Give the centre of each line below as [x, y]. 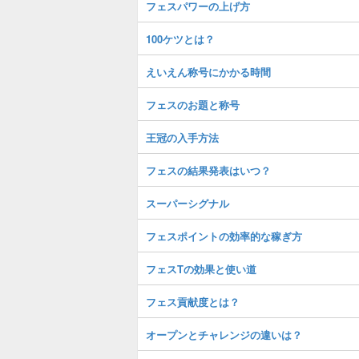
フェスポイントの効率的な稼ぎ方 [224, 236]
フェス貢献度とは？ [193, 302]
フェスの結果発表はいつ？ [208, 170]
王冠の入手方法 [182, 137]
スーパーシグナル [188, 203]
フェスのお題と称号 [193, 105]
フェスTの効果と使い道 [201, 269]
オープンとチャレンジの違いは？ [224, 335]
